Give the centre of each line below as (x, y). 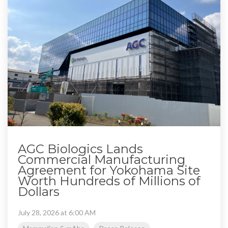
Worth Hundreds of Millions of (109, 181)
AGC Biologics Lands (80, 149)
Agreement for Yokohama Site (109, 170)
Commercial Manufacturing (102, 159)
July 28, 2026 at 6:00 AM (57, 212)
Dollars (39, 191)
